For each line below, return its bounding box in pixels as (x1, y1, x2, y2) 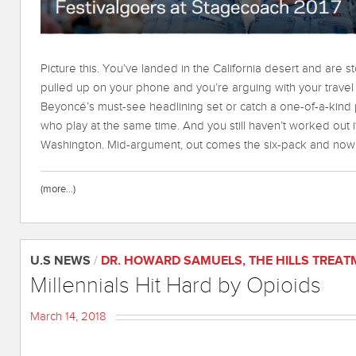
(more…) (41, 183, 75, 196)
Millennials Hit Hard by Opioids (30, 273, 321, 300)
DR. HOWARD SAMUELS (101, 253, 242, 269)
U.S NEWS (30, 253, 91, 269)
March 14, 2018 (30, 310, 106, 324)
